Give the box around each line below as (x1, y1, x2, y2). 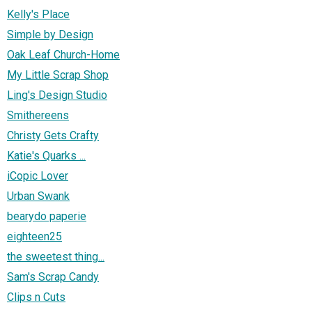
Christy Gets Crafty (7, 129, 99, 143)
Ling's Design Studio (7, 88, 107, 102)
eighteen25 (7, 230, 62, 244)
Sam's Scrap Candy (7, 270, 99, 284)
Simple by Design (7, 28, 93, 42)
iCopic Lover (7, 169, 68, 183)
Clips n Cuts (7, 290, 65, 304)
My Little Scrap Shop (7, 68, 109, 82)
